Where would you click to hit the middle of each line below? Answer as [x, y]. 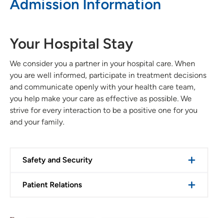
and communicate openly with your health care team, [103, 87]
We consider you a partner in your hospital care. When [102, 64]
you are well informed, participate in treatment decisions [108, 75]
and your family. [38, 122]
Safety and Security [57, 160]
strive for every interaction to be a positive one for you [104, 110]
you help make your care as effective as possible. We [101, 99]
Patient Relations [52, 185]
